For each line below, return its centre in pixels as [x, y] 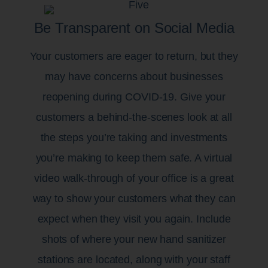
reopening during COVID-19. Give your [134, 97]
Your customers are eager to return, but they [134, 56]
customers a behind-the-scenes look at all [134, 117]
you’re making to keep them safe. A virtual [134, 158]
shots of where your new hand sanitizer [134, 239]
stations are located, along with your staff [134, 259]
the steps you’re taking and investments [134, 137]
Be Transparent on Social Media [134, 28]
